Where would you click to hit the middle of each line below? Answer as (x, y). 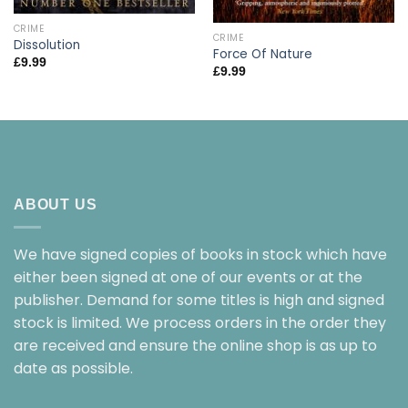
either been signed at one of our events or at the (188, 277)
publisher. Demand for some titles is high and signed (199, 300)
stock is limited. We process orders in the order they (200, 322)
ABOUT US (56, 205)
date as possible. (73, 368)
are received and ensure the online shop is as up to (195, 345)
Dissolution (46, 46)
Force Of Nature (262, 55)
